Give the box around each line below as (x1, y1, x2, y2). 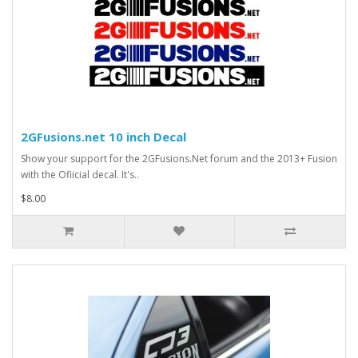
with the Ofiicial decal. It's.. (21, 168, 139, 182)
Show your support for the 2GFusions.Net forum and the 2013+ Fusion (21, 152, 337, 166)
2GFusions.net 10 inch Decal (21, 129, 186, 145)
